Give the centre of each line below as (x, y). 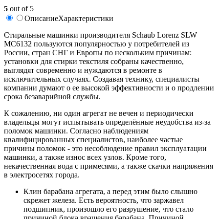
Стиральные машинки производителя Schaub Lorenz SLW (100, 35)
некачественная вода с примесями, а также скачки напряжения (109, 166)
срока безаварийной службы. (52, 96)
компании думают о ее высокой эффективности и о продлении (109, 88)
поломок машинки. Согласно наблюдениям (76, 131)
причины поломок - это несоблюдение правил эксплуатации (105, 148)
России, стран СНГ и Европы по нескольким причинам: (98, 52)
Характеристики (86, 18)
